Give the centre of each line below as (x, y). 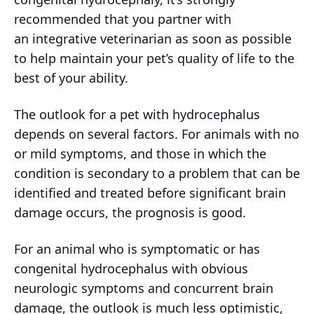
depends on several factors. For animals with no (157, 134)
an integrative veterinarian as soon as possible (153, 39)
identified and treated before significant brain (150, 193)
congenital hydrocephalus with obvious (131, 269)
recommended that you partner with (123, 19)
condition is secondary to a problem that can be (157, 173)
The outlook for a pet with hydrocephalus (137, 115)
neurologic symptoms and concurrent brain (144, 288)
